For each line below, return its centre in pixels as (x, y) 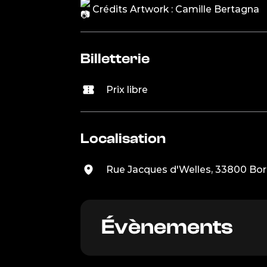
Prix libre (127, 89)
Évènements (167, 227)
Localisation (123, 138)
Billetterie (115, 58)
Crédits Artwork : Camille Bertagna (174, 9)
